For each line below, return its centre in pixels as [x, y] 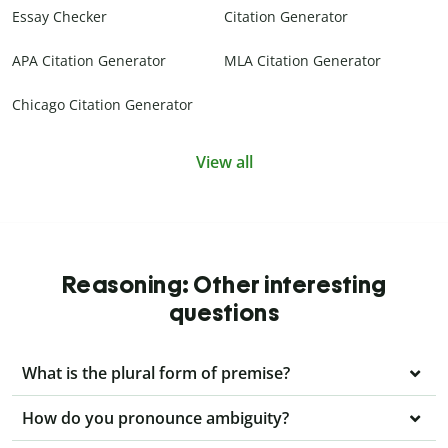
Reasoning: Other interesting [224, 285]
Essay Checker [59, 17]
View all [224, 162]
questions [224, 313]
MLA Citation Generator [302, 61]
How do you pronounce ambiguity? [155, 418]
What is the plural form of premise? [156, 373]
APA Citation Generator [89, 61]
